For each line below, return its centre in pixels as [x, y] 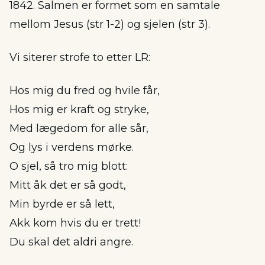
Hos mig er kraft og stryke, [79, 109]
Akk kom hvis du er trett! [75, 223]
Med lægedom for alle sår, [79, 128]
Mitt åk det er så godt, [68, 185]
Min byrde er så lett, [62, 204]
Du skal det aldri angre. [71, 242]
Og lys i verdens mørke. [72, 147]
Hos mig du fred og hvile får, [85, 91]
